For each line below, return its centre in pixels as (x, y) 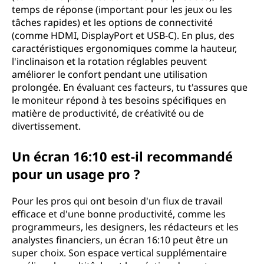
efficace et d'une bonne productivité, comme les (119, 214)
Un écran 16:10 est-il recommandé (122, 156)
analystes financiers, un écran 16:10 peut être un (120, 240)
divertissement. (46, 126)
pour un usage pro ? (76, 174)
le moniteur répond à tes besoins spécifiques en (119, 100)
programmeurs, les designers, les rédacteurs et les (125, 227)
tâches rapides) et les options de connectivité (112, 22)
